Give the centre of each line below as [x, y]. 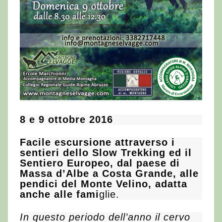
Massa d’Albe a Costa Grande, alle [109, 173]
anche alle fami [59, 194]
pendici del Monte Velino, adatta [104, 184]
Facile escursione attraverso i [97, 142]
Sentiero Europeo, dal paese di [100, 163]
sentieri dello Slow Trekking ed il [106, 152]
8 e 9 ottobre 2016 [66, 119]
